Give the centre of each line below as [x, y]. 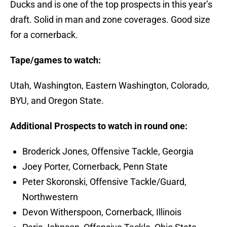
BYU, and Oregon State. [57, 101]
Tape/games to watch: [55, 60]
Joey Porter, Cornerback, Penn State [95, 167]
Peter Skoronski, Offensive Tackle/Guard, [104, 182]
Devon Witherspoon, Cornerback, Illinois [102, 212]
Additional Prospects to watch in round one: [99, 126]
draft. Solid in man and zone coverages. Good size [110, 20]
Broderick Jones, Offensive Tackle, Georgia [108, 152]
